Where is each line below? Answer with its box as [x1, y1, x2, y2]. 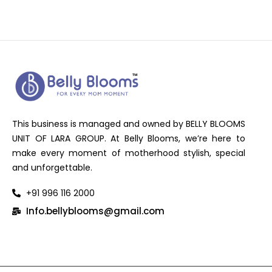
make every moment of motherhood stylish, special [12, 146, 245, 159]
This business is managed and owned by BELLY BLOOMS [12, 117, 245, 130]
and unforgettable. [12, 161, 92, 174]
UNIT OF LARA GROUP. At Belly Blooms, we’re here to [12, 132, 245, 144]
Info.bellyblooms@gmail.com [25, 204, 165, 217]
